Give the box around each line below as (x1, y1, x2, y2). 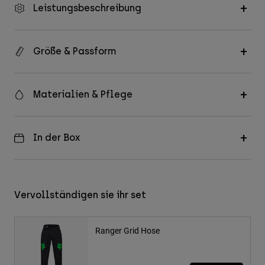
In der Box (33, 132, 80, 144)
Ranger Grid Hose (95, 225, 160, 237)
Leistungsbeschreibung (33, 2, 141, 14)
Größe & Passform (33, 46, 117, 57)
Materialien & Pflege (33, 89, 132, 101)
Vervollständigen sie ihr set (14, 189, 146, 201)
